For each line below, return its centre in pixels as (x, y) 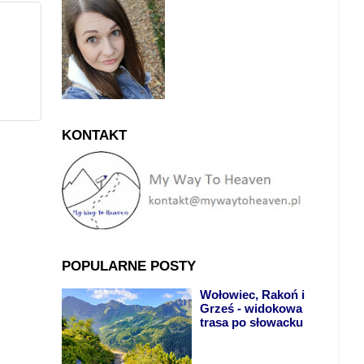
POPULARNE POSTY (129, 266)
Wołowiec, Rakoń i (253, 295)
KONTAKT (94, 136)
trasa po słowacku (252, 323)
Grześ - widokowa (251, 309)
